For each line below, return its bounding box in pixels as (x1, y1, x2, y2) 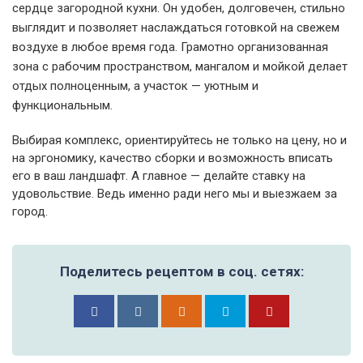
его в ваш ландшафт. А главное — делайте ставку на (12, 169, 305, 183)
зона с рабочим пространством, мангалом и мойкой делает (12, 59, 348, 74)
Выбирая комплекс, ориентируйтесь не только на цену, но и (12, 133, 347, 147)
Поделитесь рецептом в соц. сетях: (59, 263, 304, 280)
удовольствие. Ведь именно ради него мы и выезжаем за (12, 186, 337, 201)
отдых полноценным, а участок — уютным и (12, 79, 258, 93)
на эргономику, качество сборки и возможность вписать (12, 151, 333, 165)
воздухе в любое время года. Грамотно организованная (12, 40, 328, 54)
